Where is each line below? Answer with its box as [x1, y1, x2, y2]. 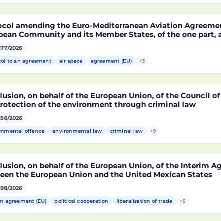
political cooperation [54, 198, 109, 204]
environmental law [52, 128, 102, 134]
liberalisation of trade [116, 198, 173, 204]
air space [59, 58, 83, 64]
